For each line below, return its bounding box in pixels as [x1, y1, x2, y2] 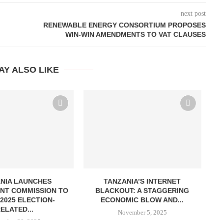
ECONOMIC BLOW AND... [101, 195, 184, 204]
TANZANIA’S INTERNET [104, 177, 181, 185]
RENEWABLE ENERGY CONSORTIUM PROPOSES [43, 21, 206, 29]
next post [180, 10, 206, 17]
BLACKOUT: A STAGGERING [95, 186, 190, 194]
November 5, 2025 [117, 208, 167, 216]
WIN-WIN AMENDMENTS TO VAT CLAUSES [65, 30, 206, 38]
